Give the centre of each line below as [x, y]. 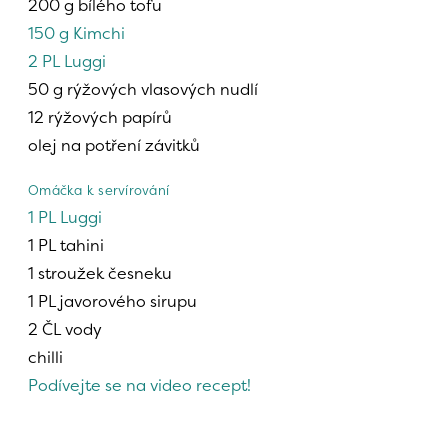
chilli [45, 356]
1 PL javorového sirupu [112, 300]
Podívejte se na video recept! [139, 384]
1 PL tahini [66, 244]
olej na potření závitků [114, 144]
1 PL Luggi [65, 216]
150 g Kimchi [76, 32]
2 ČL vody [65, 328]
